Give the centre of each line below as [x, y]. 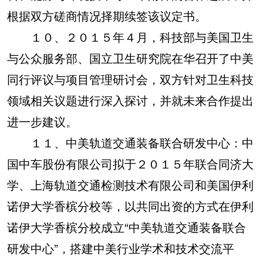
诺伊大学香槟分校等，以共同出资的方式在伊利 [130, 206]
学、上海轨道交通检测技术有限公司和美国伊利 [130, 185]
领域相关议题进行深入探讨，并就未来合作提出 [130, 100]
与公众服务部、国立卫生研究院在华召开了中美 [130, 58]
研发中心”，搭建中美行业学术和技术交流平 [121, 248]
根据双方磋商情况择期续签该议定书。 [107, 16]
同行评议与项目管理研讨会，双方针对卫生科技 [130, 79]
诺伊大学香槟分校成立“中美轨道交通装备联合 [127, 227]
